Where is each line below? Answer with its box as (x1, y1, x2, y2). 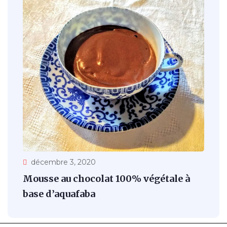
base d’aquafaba (23, 187, 95, 200)
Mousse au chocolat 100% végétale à (23, 172, 190, 184)
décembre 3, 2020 (31, 157, 96, 167)
